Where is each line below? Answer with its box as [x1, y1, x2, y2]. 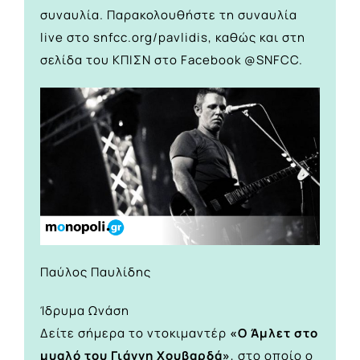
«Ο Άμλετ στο [230, 325, 318, 342]
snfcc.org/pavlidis [93, 28, 208, 46]
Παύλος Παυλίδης [40, 264, 151, 281]
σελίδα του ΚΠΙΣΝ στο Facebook [40, 51, 244, 68]
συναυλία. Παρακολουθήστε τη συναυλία [40, 6, 297, 23]
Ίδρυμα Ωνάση [40, 302, 129, 320]
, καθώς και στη [208, 28, 305, 46]
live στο [40, 28, 93, 46]
